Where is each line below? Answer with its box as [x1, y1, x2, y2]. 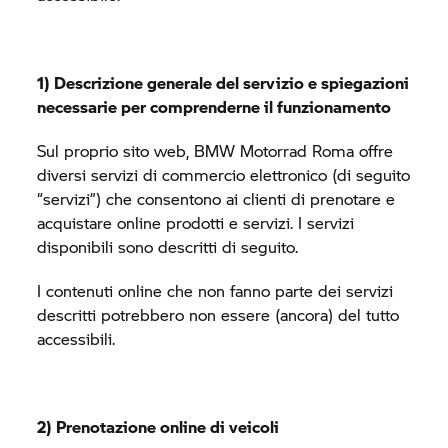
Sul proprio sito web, [37, 139, 195, 162]
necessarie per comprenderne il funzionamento [37, 95, 392, 118]
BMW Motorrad [194, 139, 308, 162]
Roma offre [307, 139, 394, 162]
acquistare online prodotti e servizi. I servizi [37, 211, 355, 234]
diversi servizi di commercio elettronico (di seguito [37, 163, 411, 186]
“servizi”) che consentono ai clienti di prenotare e [37, 187, 396, 210]
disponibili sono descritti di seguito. [37, 235, 299, 258]
